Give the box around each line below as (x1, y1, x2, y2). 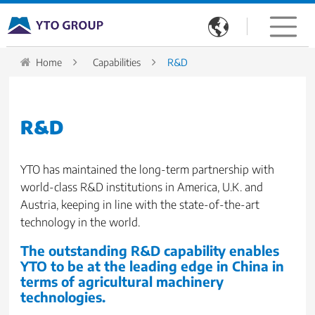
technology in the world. (20, 215, 141, 230)
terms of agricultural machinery (20, 273, 224, 290)
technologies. (20, 288, 106, 306)
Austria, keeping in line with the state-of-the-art (20, 198, 260, 212)
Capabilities (93, 56, 141, 69)
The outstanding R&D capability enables (20, 242, 280, 259)
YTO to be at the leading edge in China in (20, 257, 285, 275)
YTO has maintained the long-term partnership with (20, 162, 275, 177)
